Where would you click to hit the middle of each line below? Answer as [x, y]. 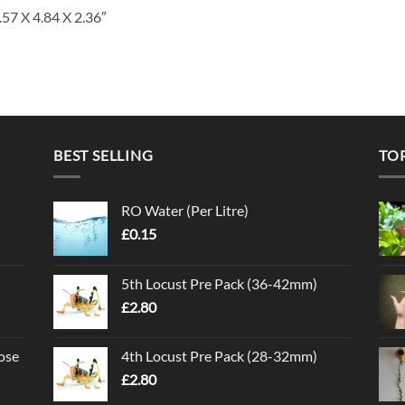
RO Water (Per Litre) [185, 211]
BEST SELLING [104, 155]
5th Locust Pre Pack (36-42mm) [219, 284]
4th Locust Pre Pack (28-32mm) [219, 356]
